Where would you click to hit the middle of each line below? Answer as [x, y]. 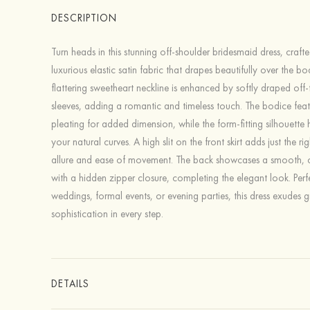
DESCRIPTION [84, 18]
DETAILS [70, 284]
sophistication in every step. [107, 214]
